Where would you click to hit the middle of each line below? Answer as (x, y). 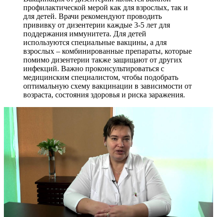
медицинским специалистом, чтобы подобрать (101, 77)
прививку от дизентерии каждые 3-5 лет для (97, 25)
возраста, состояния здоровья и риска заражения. (104, 94)
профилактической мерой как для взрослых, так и (106, 7)
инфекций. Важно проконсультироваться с (94, 68)
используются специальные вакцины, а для (95, 42)
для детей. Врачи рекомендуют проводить (93, 16)
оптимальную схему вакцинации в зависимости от (108, 86)
